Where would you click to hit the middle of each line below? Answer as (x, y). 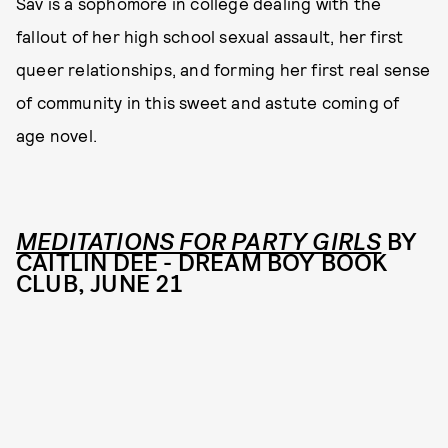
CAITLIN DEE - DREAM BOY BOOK (202, 262)
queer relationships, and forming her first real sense (223, 68)
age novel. (56, 134)
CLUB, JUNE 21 (100, 283)
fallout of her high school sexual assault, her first (210, 35)
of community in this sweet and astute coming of (208, 101)
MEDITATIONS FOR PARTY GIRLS (199, 241)
